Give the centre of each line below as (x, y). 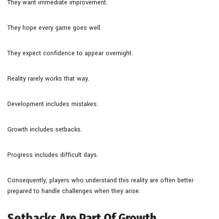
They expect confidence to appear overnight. (70, 53)
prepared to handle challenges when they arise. (74, 191)
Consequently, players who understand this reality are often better (100, 180)
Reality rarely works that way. (48, 78)
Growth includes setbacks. (45, 129)
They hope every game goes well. (55, 28)
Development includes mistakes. (53, 104)
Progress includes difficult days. (53, 155)
